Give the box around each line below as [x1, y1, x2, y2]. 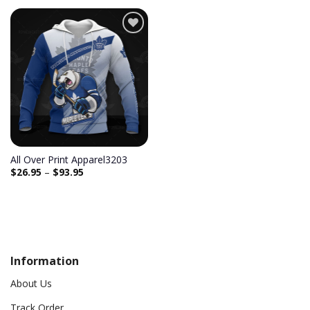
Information [10, 253, 79, 268]
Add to [110, 37, 140, 51]
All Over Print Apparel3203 [10, 153, 127, 167]
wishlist [109, 50, 142, 64]
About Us [10, 276, 52, 290]
